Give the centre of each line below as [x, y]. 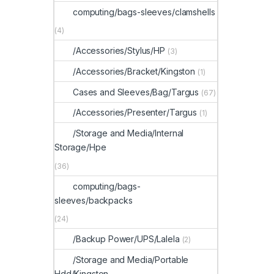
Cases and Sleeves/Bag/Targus [136, 92]
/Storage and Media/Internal [128, 133]
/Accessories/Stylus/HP [119, 51]
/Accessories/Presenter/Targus [135, 113]
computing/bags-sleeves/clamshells [144, 12]
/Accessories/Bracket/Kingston [134, 71]
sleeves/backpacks [94, 200]
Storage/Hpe [80, 147]
